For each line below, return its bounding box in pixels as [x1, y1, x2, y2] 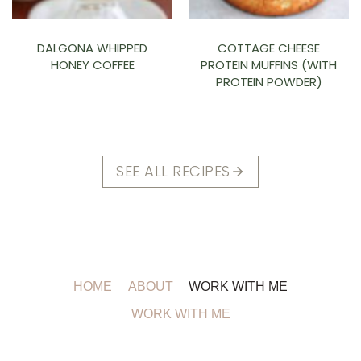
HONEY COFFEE [50, 56, 135, 73]
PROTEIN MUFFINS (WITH [201, 56, 337, 73]
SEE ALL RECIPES [116, 160, 230, 181]
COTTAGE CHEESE [218, 39, 320, 56]
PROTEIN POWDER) [215, 73, 322, 90]
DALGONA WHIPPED [37, 39, 147, 56]
